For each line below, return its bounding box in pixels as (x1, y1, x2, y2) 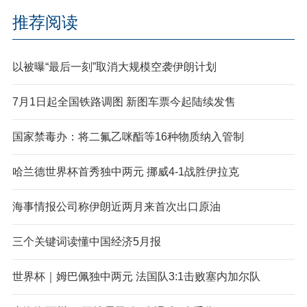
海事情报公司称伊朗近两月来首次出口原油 (12, 200, 221, 212)
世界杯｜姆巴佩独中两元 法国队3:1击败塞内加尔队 (12, 270, 260, 282)
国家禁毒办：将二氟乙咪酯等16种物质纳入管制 (12, 130, 244, 143)
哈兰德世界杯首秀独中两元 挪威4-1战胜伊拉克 (12, 165, 239, 177)
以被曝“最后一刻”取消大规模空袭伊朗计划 (12, 60, 217, 73)
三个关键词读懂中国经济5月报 (12, 235, 161, 247)
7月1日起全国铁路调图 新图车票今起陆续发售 (12, 95, 236, 108)
